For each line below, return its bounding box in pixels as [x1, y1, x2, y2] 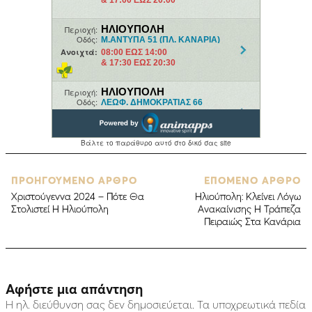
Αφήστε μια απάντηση [6, 280, 143, 297]
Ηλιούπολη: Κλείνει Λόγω [195, 189, 301, 203]
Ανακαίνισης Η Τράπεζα [198, 202, 301, 215]
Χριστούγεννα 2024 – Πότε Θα [11, 189, 144, 203]
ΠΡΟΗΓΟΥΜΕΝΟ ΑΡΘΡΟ [11, 173, 137, 187]
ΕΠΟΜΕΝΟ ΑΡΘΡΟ [204, 173, 301, 187]
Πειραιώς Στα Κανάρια [204, 214, 301, 228]
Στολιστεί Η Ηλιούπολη [11, 202, 109, 215]
